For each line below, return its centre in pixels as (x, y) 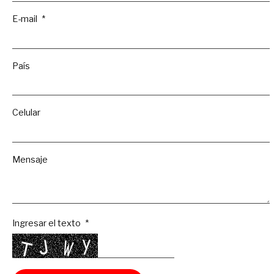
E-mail (26, 19)
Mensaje (30, 159)
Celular (26, 113)
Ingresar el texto (47, 224)
